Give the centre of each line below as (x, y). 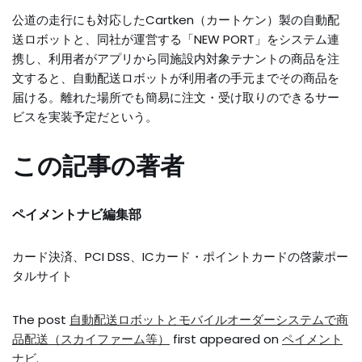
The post (41, 320)
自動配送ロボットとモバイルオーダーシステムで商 (209, 320)
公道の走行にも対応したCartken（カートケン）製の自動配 (176, 20)
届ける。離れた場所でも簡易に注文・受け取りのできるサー (176, 97)
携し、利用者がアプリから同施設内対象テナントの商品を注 (176, 59)
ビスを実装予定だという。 (85, 117)
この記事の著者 (98, 166)
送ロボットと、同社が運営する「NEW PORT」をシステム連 (176, 39)
